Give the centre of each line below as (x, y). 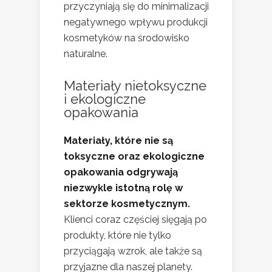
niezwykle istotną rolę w (123, 188)
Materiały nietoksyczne (135, 86)
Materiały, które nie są (118, 141)
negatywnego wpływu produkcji (136, 22)
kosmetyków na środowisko (127, 38)
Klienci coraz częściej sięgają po (135, 220)
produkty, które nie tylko (117, 236)
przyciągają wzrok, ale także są (133, 251)
